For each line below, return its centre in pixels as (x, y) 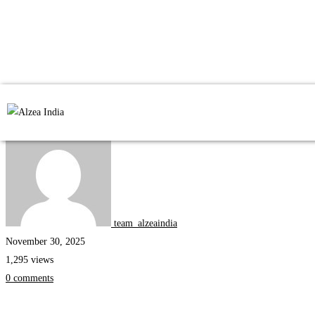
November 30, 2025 (45, 242)
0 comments (30, 278)
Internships (27, 111)
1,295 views (30, 260)
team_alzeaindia (146, 223)
